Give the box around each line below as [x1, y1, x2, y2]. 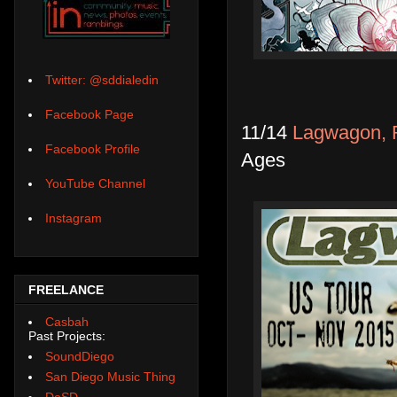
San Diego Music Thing [45, 369, 175, 384]
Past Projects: [28, 328, 105, 343]
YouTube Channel [45, 176, 145, 191]
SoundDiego [45, 348, 114, 363]
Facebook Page [45, 107, 134, 122]
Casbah [45, 314, 89, 329]
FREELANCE [28, 283, 104, 298]
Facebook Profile [45, 142, 140, 157]
